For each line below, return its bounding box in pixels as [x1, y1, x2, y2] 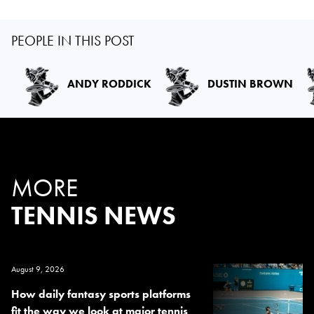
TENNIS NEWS [11, 199, 176, 232]
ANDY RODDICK [67, 76, 151, 91]
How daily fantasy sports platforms [11, 286, 191, 301]
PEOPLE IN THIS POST [11, 31, 135, 50]
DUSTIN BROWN [207, 76, 293, 91]
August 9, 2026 [11, 263, 64, 275]
